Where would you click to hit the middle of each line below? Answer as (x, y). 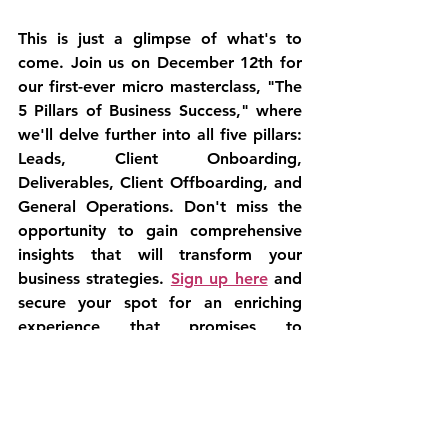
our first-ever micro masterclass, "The (160, 86)
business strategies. (94, 278)
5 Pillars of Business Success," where (160, 110)
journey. (48, 374)
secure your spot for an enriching (160, 302)
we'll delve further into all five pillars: (160, 134)
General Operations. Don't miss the (160, 206)
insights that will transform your (160, 254)
